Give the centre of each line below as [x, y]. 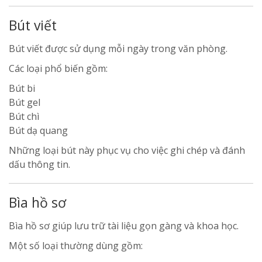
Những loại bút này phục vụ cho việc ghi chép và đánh [127, 150]
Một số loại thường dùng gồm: [76, 246]
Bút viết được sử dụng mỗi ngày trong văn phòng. [118, 49]
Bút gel [25, 102]
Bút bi [22, 88]
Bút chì [24, 116]
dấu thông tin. [39, 164]
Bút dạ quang [38, 130]
